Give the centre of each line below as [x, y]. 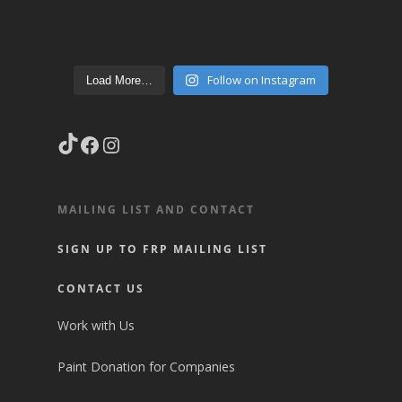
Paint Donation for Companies [146, 367]
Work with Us [96, 325]
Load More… [120, 80]
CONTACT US [101, 288]
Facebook [146, 133]
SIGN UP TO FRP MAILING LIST [162, 249]
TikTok [112, 131]
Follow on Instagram [261, 80]
